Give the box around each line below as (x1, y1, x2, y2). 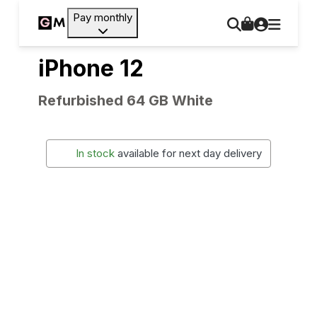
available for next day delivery (117, 146, 263, 160)
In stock (76, 146, 115, 160)
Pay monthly (73, 11, 133, 24)
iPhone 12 (38, 54, 144, 82)
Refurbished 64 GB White (38, 92, 213, 109)
